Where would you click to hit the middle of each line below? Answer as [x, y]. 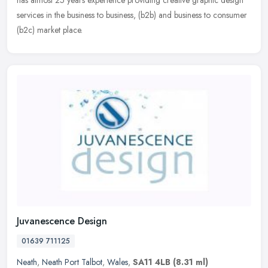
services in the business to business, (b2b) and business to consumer [132, 15]
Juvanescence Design [62, 221]
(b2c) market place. [50, 30]
